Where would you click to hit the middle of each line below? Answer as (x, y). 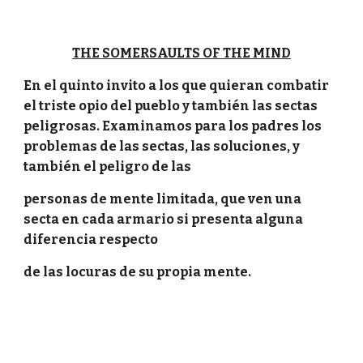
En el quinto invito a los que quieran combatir (177, 85)
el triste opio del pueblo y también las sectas (171, 106)
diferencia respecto (91, 239)
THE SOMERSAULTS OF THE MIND (181, 53)
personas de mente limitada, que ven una (163, 199)
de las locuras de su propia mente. (139, 272)
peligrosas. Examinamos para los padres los (173, 126)
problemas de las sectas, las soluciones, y (162, 146)
